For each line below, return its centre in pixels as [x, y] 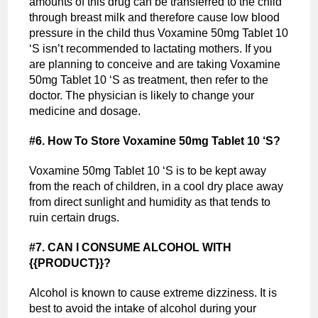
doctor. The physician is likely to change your [142, 95]
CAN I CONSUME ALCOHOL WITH [140, 247]
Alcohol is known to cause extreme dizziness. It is [153, 292]
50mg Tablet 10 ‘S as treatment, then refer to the [149, 79]
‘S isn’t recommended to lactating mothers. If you [151, 48]
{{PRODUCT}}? [70, 263]
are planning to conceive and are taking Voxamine [155, 64]
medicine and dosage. [85, 111]
